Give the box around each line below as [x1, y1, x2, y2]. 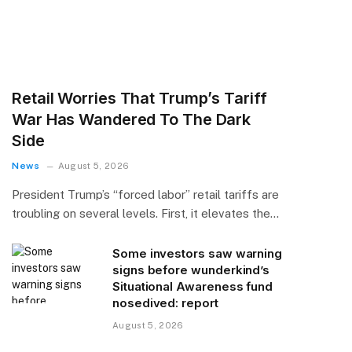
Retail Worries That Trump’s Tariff [12, 88, 267, 108]
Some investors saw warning [112, 245, 283, 261]
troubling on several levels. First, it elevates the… [12, 206, 279, 220]
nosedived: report [112, 295, 218, 310]
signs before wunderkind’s [112, 262, 270, 277]
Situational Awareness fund [112, 278, 273, 294]
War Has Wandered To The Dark [12, 109, 251, 129]
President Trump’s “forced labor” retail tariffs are [12, 187, 279, 201]
